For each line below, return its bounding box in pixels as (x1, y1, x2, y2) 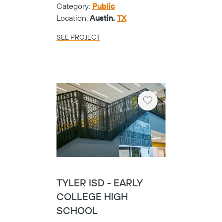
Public (92, 1, 115, 11)
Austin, (90, 13, 117, 23)
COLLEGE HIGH (56, 191, 128, 204)
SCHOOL (56, 205, 98, 218)
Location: (56, 13, 90, 23)
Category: (56, 1, 92, 11)
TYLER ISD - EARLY (56, 177, 143, 190)
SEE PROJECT (56, 33, 100, 42)
